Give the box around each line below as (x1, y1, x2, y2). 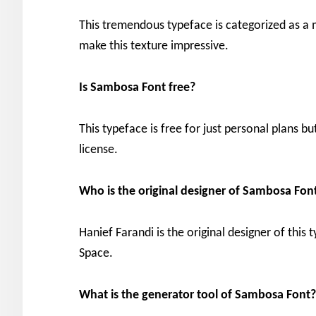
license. (79, 142, 118, 157)
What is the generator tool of (79, 288, 235, 302)
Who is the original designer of (79, 184, 243, 198)
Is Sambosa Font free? (79, 80, 195, 95)
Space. (79, 246, 113, 260)
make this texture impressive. (79, 39, 229, 53)
